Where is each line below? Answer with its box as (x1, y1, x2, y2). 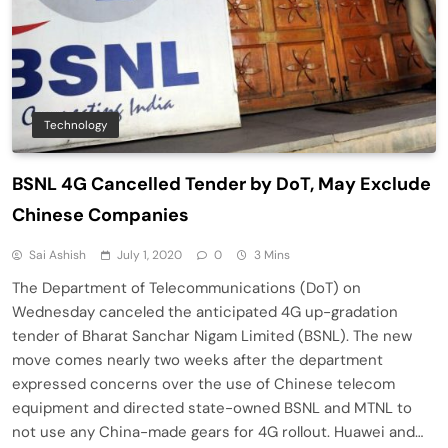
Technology (44, 116, 107, 133)
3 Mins (254, 246, 290, 263)
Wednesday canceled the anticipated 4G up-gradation (12, 301, 398, 322)
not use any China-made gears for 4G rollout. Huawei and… (12, 421, 423, 442)
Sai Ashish (29, 246, 86, 263)
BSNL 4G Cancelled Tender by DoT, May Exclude (12, 171, 431, 196)
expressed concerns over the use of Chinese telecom (12, 373, 395, 394)
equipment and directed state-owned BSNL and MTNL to (12, 397, 412, 418)
